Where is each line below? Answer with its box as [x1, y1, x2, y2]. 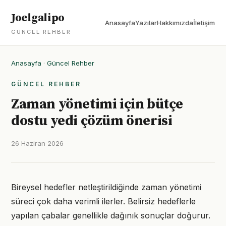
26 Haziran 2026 [11, 139, 64, 147]
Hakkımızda [157, 19, 193, 27]
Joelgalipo [11, 11, 65, 25]
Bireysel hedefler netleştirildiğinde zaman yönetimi [11, 182, 201, 192]
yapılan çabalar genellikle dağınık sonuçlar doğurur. [11, 210, 210, 220]
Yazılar [135, 19, 157, 27]
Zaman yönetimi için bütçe [11, 95, 184, 113]
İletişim [193, 19, 215, 27]
